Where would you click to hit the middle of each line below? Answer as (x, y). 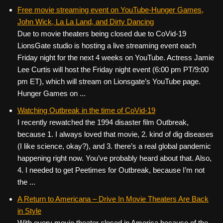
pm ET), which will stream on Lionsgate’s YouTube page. (109, 81)
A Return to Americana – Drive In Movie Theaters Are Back (113, 199)
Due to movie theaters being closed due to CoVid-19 (102, 34)
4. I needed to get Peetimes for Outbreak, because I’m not (111, 170)
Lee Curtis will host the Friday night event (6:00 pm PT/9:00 (113, 69)
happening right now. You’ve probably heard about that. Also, (114, 158)
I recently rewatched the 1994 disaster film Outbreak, (103, 122)
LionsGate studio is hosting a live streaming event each (107, 46)
